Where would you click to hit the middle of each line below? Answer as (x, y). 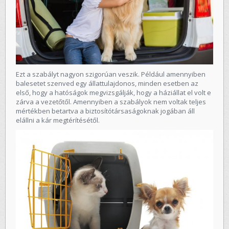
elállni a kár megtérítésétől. (58, 120)
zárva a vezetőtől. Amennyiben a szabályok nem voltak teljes (111, 102)
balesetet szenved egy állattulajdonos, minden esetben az (107, 84)
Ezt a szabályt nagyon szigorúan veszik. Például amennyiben (111, 74)
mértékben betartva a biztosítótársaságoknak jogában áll (105, 111)
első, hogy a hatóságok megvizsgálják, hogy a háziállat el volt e (113, 93)
